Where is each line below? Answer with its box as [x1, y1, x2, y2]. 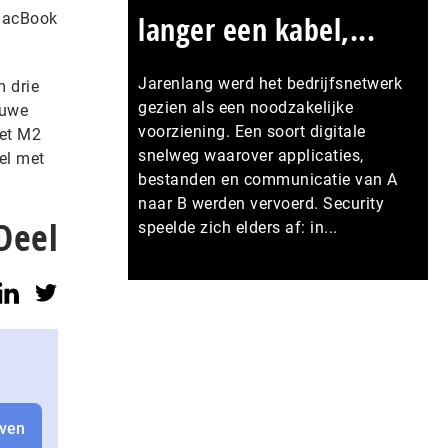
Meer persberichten [267, 282, 410, 301]
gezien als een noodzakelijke [138, 98, 353, 117]
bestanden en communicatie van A [138, 170, 398, 189]
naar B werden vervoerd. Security [138, 194, 384, 213]
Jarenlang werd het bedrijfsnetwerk [138, 74, 402, 93]
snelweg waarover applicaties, [138, 146, 364, 165]
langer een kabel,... [138, 9, 375, 50]
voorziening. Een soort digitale [138, 122, 366, 141]
